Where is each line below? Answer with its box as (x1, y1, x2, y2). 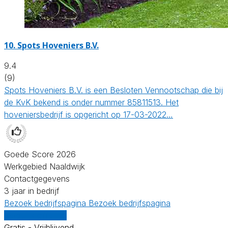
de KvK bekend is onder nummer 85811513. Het (4, 97, 179, 107)
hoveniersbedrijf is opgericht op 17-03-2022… (4, 109, 173, 120)
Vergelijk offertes (4, 210, 67, 220)
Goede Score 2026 (4, 149, 76, 159)
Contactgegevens (4, 173, 70, 184)
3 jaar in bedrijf (4, 185, 60, 196)
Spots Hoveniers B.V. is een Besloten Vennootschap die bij (4, 84, 223, 95)
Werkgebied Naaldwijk (4, 161, 85, 172)
